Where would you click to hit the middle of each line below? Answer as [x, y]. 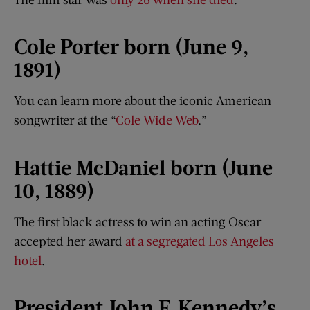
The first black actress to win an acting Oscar [138, 221]
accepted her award [70, 240]
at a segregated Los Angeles [200, 240]
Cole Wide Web [157, 120]
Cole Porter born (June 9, [131, 46]
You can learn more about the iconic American [143, 101]
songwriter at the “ [65, 120]
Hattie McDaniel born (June [143, 166]
